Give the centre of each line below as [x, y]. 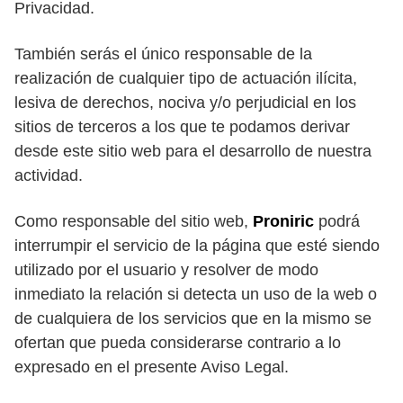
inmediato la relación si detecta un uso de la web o [196, 294]
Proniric [283, 221]
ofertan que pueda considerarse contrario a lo [178, 343]
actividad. [49, 175]
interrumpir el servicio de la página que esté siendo [197, 246]
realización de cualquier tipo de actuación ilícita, [186, 78]
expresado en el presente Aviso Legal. [152, 367]
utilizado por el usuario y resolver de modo [166, 270]
